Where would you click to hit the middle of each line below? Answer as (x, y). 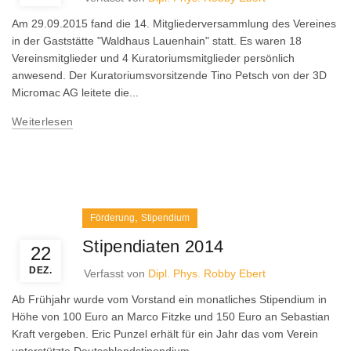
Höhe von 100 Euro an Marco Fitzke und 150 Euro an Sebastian (171, 317)
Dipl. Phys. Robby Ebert (207, 273)
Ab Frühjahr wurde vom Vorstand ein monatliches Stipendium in (169, 299)
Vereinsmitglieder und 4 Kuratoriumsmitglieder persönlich (153, 58)
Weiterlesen (43, 121)
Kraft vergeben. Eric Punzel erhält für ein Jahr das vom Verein (165, 334)
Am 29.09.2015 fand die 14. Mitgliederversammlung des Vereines (174, 24)
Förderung (112, 218)
